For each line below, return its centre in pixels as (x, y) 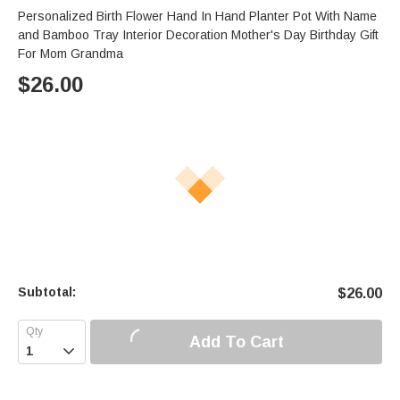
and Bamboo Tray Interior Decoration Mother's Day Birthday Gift (198, 35)
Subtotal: (47, 292)
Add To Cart (236, 342)
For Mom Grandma (71, 54)
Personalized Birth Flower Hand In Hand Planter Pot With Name (197, 17)
